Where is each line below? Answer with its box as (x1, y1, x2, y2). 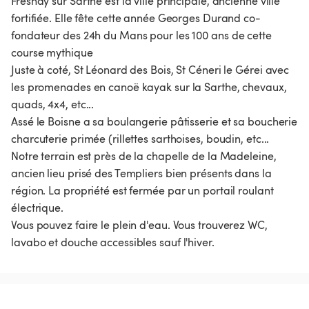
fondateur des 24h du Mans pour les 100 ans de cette (11, 28, 272, 43)
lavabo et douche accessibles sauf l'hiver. (11, 235, 215, 250)
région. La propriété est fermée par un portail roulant (11, 183, 274, 199)
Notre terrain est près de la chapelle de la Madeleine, (11, 148, 277, 164)
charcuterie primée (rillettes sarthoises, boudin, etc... (11, 131, 270, 147)
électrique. (11, 200, 63, 216)
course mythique (11, 45, 93, 61)
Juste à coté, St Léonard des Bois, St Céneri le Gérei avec (11, 62, 290, 78)
